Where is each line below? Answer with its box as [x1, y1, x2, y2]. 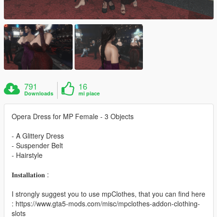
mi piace [78, 89, 100, 97]
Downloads [24, 89, 54, 97]
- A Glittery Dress [12, 130, 64, 140]
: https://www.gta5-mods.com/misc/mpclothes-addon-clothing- [12, 198, 200, 208]
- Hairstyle [12, 150, 43, 160]
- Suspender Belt [12, 140, 63, 150]
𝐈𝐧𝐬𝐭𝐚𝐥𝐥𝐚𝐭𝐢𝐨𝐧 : [12, 169, 49, 179]
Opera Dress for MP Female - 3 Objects [12, 111, 134, 121]
